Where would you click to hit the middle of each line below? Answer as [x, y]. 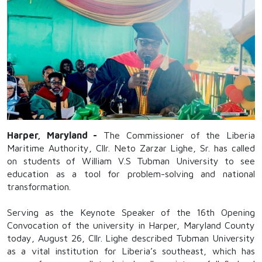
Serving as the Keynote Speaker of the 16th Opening [131, 212]
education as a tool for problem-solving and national [131, 173]
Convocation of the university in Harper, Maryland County [131, 225]
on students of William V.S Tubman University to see [131, 161]
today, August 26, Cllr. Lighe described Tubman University [131, 238]
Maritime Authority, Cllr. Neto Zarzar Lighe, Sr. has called [131, 148]
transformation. [39, 186]
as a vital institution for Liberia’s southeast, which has [131, 251]
